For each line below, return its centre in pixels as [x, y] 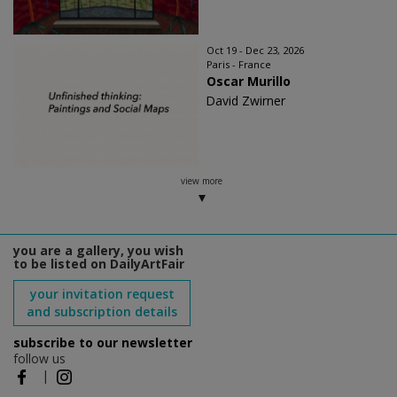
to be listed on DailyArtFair [99, 264]
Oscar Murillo [249, 82]
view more [201, 181]
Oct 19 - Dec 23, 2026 [255, 51]
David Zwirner [245, 101]
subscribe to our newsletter [103, 343]
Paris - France [239, 65]
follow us [39, 359]
